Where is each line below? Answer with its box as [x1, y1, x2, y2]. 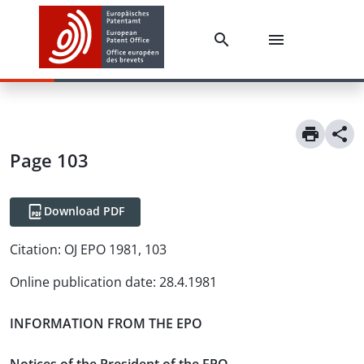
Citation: [10, 240, 61, 258]
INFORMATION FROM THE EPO [10, 314, 202, 332]
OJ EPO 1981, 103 [64, 240, 167, 258]
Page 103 [10, 148, 89, 172]
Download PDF [44, 203, 124, 219]
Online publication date [10, 273, 153, 291]
